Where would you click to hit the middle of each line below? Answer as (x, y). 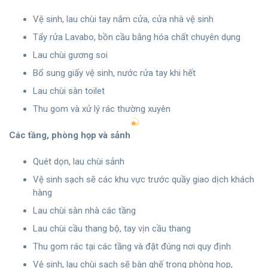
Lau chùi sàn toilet (69, 91)
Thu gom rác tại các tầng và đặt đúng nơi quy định (132, 247)
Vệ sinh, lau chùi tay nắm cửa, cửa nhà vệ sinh (123, 19)
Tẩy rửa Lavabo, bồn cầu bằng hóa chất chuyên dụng (137, 37)
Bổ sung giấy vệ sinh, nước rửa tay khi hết (114, 73)
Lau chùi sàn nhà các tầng (84, 211)
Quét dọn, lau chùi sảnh (79, 162)
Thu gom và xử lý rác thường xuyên (102, 109)
